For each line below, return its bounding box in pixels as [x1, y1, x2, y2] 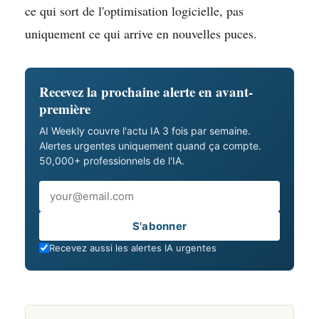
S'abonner [132, 219, 187, 233]
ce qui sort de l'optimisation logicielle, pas [25, 1, 244, 19]
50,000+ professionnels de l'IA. [39, 154, 184, 167]
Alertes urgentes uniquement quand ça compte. [39, 139, 261, 152]
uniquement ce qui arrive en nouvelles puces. [25, 24, 257, 42]
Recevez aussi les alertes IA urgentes [49, 241, 216, 253]
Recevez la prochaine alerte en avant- [39, 81, 253, 101]
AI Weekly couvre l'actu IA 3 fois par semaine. [39, 124, 251, 137]
